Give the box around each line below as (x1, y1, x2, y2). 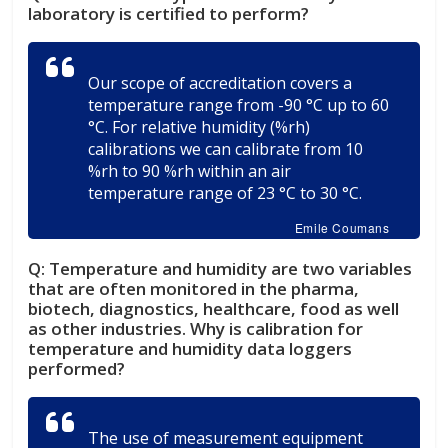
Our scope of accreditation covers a (88, 71, 353, 94)
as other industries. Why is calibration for (28, 316, 364, 340)
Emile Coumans (294, 218, 390, 236)
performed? (28, 356, 126, 380)
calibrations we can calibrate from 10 (88, 137, 364, 160)
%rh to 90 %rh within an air (88, 159, 292, 182)
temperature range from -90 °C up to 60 (88, 93, 390, 116)
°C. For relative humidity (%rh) (88, 115, 311, 138)
